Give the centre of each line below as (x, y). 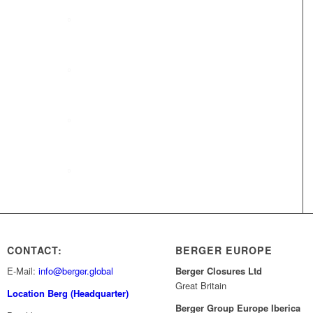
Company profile (121, 18)
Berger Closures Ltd (219, 271)
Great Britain (201, 286)
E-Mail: (23, 271)
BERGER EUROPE (224, 250)
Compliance (108, 169)
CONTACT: (35, 250)
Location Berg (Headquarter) (68, 293)
